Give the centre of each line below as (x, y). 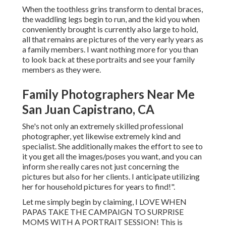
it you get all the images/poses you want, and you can (112, 156)
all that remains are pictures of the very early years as (113, 39)
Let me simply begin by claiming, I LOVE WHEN (104, 202)
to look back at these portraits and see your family (108, 60)
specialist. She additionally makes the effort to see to (112, 146)
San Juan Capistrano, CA (88, 109)
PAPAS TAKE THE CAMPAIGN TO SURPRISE (103, 212)
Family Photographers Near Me (108, 94)
